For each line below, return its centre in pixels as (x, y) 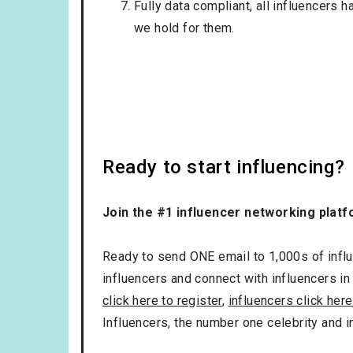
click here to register (162, 300)
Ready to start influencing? (224, 167)
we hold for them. (184, 28)
